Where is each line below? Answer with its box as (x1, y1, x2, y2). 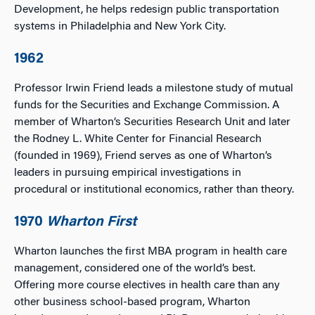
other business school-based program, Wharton (14, 297, 250, 308)
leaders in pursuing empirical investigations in (14, 167, 241, 179)
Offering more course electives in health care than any (14, 280, 280, 291)
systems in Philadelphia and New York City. (14, 21, 226, 32)
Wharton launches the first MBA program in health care (14, 246, 287, 257)
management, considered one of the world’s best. (14, 263, 255, 274)
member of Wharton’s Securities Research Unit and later (14, 117, 290, 128)
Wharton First (46, 215, 136, 229)
